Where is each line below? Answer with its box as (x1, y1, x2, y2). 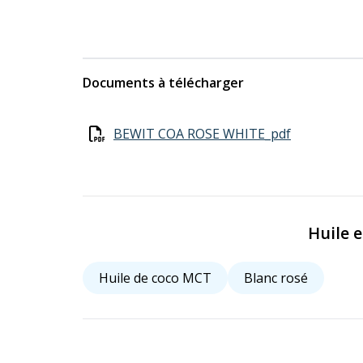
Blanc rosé (244, 269, 308, 288)
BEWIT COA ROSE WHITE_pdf (113, 125, 291, 143)
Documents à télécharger (83, 74, 244, 92)
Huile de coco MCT (99, 269, 211, 288)
